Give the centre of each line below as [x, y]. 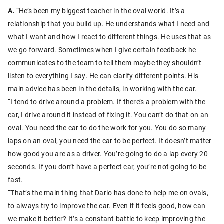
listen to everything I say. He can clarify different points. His [103, 75]
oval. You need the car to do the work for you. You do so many [107, 127]
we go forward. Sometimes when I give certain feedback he [102, 49]
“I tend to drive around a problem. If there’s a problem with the [107, 101]
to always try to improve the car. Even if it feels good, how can [107, 205]
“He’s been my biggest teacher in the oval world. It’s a [100, 10]
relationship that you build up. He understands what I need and [109, 23]
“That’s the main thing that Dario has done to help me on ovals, [108, 192]
